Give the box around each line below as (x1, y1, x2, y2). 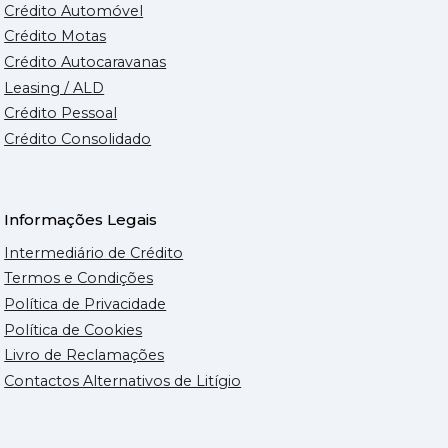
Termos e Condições (4, 269, 154, 288)
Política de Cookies (4, 320, 143, 339)
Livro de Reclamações (4, 346, 165, 365)
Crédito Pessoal (4, 104, 118, 123)
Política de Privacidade (4, 294, 167, 313)
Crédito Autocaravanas (4, 53, 167, 72)
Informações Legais (4, 209, 158, 229)
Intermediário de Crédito (4, 243, 184, 262)
